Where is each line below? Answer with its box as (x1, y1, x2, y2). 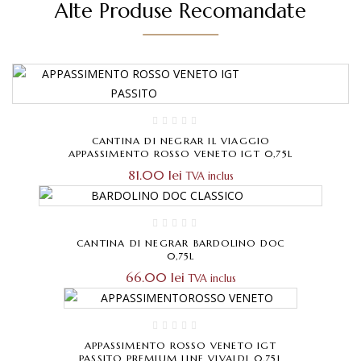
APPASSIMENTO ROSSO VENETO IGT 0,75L (68, 147, 293, 160)
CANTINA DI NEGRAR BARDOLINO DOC (76, 236, 285, 249)
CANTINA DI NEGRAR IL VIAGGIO (91, 134, 270, 147)
